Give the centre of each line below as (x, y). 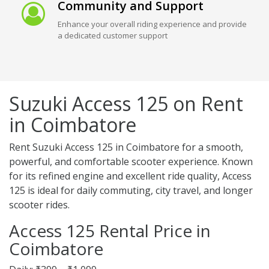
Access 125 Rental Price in (110, 231)
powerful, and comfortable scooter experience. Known (131, 162)
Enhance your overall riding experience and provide (152, 24)
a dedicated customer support (112, 36)
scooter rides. (39, 205)
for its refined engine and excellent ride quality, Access (130, 176)
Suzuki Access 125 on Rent (126, 104)
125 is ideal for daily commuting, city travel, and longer (131, 191)
